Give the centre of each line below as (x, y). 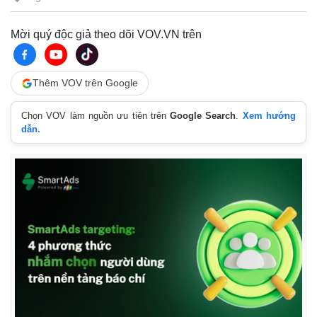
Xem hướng (269, 116)
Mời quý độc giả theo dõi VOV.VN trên (106, 34)
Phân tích (192, 17)
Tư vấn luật (40, 17)
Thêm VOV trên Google (85, 83)
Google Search (203, 116)
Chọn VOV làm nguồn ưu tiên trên (96, 116)
